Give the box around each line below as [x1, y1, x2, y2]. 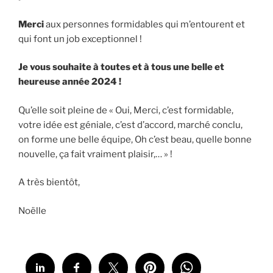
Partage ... [18, 233, 54, 243]
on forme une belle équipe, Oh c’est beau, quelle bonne [18, 133, 252, 145]
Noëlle [18, 205, 46, 216]
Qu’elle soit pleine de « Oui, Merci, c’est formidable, [18, 104, 233, 116]
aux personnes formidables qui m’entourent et [46, 18, 245, 30]
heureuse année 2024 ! [18, 76, 121, 88]
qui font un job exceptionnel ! [18, 33, 142, 44]
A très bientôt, [18, 177, 80, 188]
